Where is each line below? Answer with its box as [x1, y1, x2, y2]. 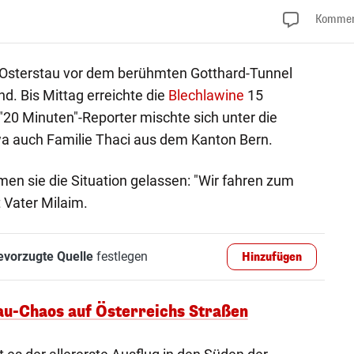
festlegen [92, 248, 148, 264]
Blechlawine [168, 86, 244, 104]
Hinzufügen [242, 249, 303, 265]
